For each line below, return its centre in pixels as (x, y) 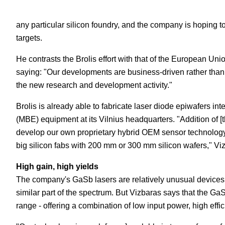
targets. (29, 38)
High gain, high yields (57, 166)
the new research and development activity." (94, 85)
